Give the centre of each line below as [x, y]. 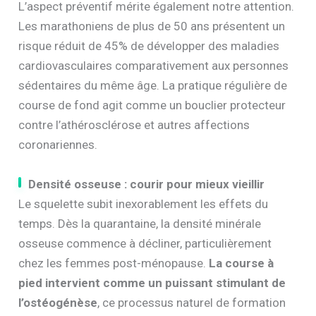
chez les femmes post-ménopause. [114, 263]
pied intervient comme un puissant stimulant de [152, 282]
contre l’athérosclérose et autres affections [134, 125]
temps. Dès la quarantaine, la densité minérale [140, 223]
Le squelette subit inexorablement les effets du [144, 203]
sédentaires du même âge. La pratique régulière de [153, 86]
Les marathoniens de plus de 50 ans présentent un [152, 26]
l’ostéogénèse [58, 302]
